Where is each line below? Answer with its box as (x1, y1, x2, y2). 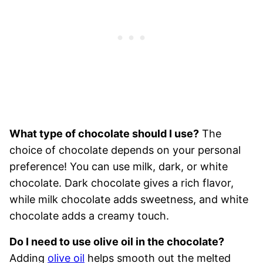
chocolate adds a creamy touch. (9, 210, 169, 222)
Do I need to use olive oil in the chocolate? (9, 235, 224, 248)
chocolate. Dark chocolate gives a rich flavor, (9, 177, 234, 190)
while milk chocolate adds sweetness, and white (9, 193, 248, 206)
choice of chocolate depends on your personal (9, 144, 241, 157)
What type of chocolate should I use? (9, 127, 199, 140)
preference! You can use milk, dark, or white (9, 160, 228, 173)
